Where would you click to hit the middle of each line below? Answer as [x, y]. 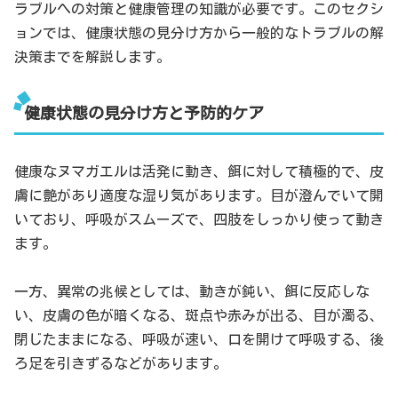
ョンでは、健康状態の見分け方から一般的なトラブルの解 [199, 33]
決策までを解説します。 [92, 57]
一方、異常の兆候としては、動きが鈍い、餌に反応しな [192, 291]
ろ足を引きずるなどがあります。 [121, 363]
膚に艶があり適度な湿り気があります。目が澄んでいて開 [199, 195]
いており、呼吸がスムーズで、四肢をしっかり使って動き [199, 219]
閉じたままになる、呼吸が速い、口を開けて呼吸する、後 [199, 339]
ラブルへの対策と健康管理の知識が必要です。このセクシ [199, 9]
